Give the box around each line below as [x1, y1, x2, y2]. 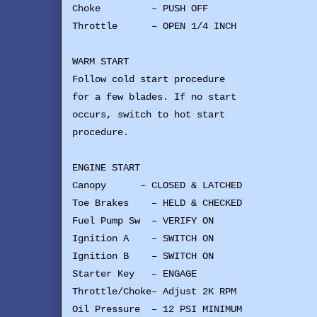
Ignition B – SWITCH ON [72, 251, 214, 262]
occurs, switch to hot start [72, 110, 225, 120]
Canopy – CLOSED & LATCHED [72, 180, 242, 191]
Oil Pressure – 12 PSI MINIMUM [72, 304, 242, 315]
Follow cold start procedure [72, 74, 225, 85]
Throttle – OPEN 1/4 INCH [72, 21, 236, 32]
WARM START [72, 57, 129, 67]
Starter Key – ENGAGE [72, 269, 197, 279]
